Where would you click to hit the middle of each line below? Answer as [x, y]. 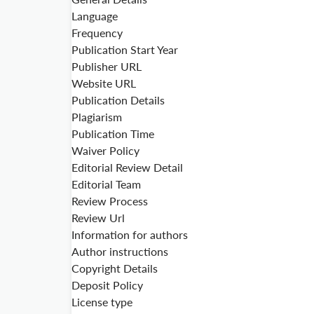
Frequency [97, 33]
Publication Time [113, 134]
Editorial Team [106, 184]
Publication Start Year [125, 49]
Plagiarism [97, 117]
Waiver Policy [105, 150]
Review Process [110, 201]
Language [95, 16]
